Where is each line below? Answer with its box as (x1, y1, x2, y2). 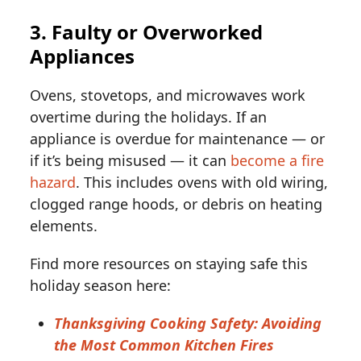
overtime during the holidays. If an (30, 106, 268, 127)
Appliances (30, 42, 135, 69)
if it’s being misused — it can (30, 150, 231, 170)
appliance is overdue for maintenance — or (30, 128, 326, 148)
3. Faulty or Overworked (30, 18, 263, 45)
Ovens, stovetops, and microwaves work (30, 85, 306, 105)
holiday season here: (30, 275, 176, 295)
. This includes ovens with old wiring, (76, 172, 329, 192)
